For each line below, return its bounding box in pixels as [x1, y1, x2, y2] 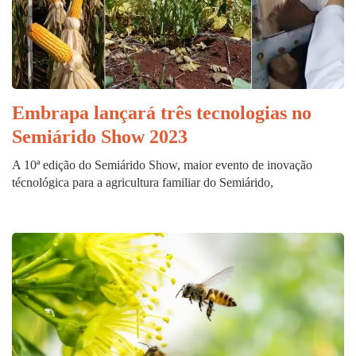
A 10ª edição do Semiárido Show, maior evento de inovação [12, 158, 312, 172]
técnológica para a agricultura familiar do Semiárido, [12, 176, 273, 190]
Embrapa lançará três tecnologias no [12, 103, 311, 124]
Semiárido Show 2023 [12, 126, 188, 148]
